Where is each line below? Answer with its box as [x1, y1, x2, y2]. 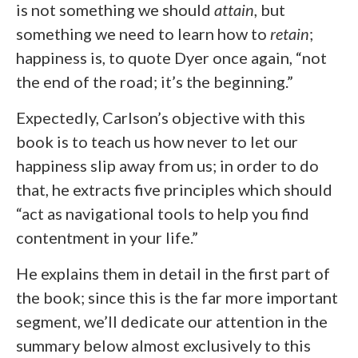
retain [270, 24, 309, 43]
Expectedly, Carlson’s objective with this [16, 108, 305, 127]
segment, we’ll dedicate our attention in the [16, 312, 328, 331]
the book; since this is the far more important [16, 288, 338, 307]
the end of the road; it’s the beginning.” [16, 72, 293, 91]
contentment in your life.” [16, 228, 198, 247]
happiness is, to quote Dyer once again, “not [16, 48, 327, 67]
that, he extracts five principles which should [16, 180, 332, 199]
